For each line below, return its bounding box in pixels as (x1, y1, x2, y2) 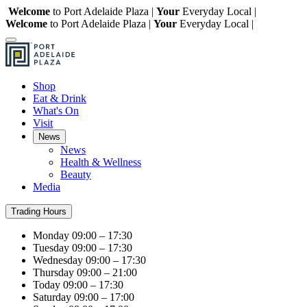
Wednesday (33, 254, 83, 266)
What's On (33, 105, 79, 116)
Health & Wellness (60, 156, 141, 168)
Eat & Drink (33, 93, 86, 104)
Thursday (33, 267, 74, 278)
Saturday (33, 291, 71, 303)
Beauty (60, 169, 91, 180)
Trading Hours (11, 206, 66, 217)
